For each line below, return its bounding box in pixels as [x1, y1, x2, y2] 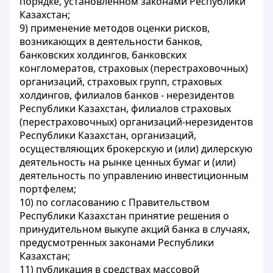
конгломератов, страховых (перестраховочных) [19, 62, 248, 75]
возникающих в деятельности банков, [19, 35, 202, 48]
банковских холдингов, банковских [19, 48, 186, 62]
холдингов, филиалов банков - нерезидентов [19, 88, 234, 102]
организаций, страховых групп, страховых [19, 75, 222, 88]
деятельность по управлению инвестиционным [19, 169, 249, 182]
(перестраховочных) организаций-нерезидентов [19, 115, 253, 129]
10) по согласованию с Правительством [19, 196, 210, 209]
